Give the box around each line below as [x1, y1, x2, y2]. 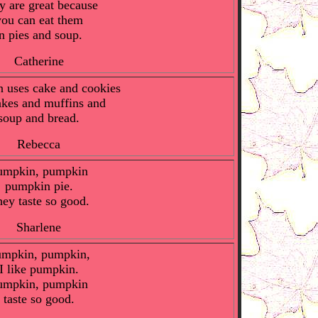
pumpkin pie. [4, 179, 73, 193]
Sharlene [16, 220, 61, 234]
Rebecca [17, 137, 60, 151]
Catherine [13, 54, 64, 68]
